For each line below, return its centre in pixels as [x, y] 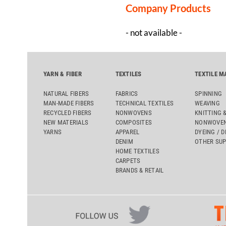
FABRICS [127, 93]
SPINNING [209, 93]
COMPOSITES [134, 122]
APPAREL [127, 132]
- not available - [154, 32]
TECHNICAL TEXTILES [145, 103]
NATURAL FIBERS [66, 93]
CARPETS [128, 160]
